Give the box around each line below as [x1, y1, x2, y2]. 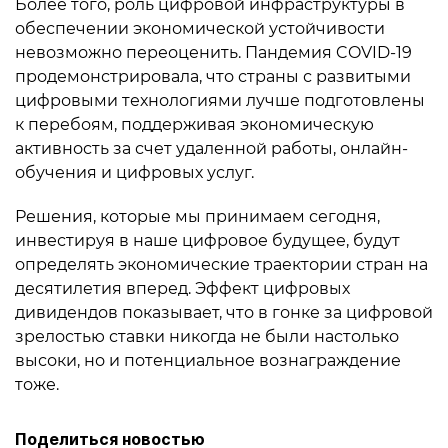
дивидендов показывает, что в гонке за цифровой [15, 303, 433, 322]
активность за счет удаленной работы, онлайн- [15, 139, 408, 158]
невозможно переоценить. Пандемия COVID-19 [15, 43, 412, 62]
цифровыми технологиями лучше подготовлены [15, 91, 425, 110]
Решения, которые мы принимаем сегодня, [15, 207, 380, 226]
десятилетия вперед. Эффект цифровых [15, 279, 350, 298]
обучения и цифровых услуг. [15, 163, 254, 182]
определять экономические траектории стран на [15, 255, 428, 274]
